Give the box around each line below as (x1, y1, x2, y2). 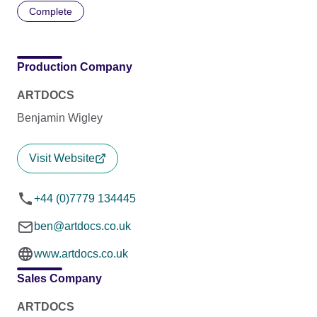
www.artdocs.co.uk (34, 247, 128, 260)
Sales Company (17, 272, 102, 284)
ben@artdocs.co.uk (34, 219, 131, 232)
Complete (29, 5, 72, 17)
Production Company (17, 60, 132, 73)
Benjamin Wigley (17, 111, 103, 124)
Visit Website (29, 151, 95, 164)
